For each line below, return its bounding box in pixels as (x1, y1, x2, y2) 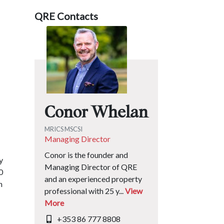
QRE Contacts (34, 10, 98, 22)
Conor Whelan (44, 105, 148, 121)
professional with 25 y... (44, 186, 125, 195)
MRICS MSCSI (44, 125, 84, 133)
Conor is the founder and (44, 150, 128, 159)
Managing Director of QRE (44, 162, 137, 171)
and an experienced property (44, 174, 142, 183)
